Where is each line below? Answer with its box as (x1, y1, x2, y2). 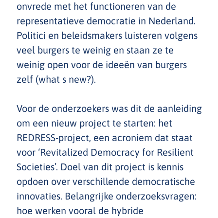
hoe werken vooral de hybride (17, 205, 144, 216)
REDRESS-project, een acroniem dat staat (17, 132, 193, 143)
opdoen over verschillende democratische (17, 176, 195, 187)
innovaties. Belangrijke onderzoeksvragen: (17, 190, 197, 201)
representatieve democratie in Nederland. (17, 15, 196, 26)
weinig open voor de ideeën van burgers (17, 59, 187, 70)
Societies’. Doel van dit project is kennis (17, 161, 183, 172)
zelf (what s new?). (17, 73, 96, 85)
